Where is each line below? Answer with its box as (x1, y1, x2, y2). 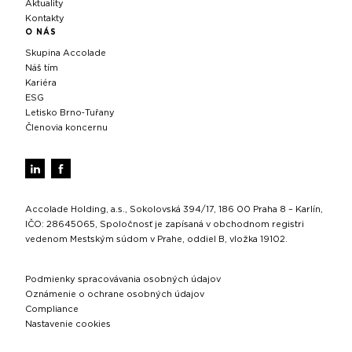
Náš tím (25, 64, 58, 73)
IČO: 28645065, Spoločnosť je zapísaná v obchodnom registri (25, 220, 304, 229)
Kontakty (25, 14, 64, 24)
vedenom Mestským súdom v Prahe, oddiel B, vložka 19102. (25, 235, 288, 244)
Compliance (25, 305, 79, 314)
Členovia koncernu (25, 123, 108, 133)
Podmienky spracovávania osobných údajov (25, 275, 221, 284)
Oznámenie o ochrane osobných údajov (25, 290, 204, 299)
